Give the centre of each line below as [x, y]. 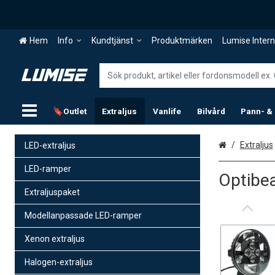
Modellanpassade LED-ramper [83, 215]
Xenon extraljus [55, 238]
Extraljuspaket [52, 192]
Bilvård [211, 111]
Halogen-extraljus [59, 262]
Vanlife [167, 111]
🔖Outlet [69, 111]
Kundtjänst [112, 41]
